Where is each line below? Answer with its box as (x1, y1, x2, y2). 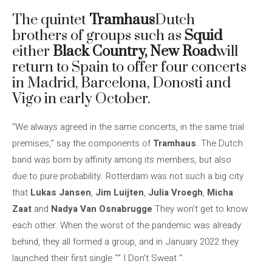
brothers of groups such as (12, 27, 185, 45)
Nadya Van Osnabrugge (51, 202, 152, 216)
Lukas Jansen (30, 186, 91, 199)
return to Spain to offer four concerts (12, 58, 246, 76)
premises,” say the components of (12, 137, 153, 150)
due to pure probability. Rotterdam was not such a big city (12, 169, 243, 183)
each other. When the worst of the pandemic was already (12, 219, 241, 232)
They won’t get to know (152, 202, 248, 216)
